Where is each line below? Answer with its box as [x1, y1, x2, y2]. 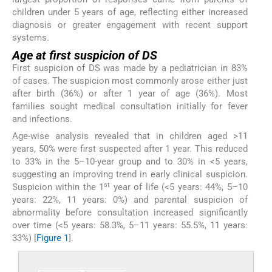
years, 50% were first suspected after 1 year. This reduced [12, 143, 248, 155]
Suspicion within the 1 [12, 182, 104, 193]
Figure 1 [36, 233, 69, 244]
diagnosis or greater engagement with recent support [12, 19, 248, 30]
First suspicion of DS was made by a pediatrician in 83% [12, 63, 248, 74]
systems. [12, 32, 49, 43]
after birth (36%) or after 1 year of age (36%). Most [12, 88, 248, 100]
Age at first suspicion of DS [12, 48, 157, 63]
